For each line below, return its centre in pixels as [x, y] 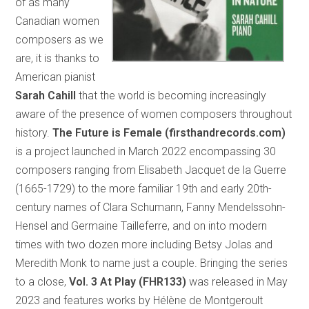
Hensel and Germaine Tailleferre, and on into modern [141, 226]
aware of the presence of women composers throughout [154, 114]
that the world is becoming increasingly [171, 95]
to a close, [42, 281]
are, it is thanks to [58, 58]
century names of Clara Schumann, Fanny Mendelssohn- [151, 207]
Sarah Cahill [46, 95]
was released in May [239, 281]
